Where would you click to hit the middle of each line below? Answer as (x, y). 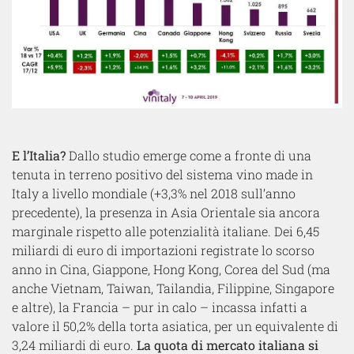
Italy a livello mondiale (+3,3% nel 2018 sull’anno (154, 193)
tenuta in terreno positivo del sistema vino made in (162, 174)
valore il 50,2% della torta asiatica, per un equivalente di (175, 326)
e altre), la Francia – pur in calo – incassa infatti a (160, 307)
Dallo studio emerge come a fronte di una (188, 155)
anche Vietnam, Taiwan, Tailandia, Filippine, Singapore (173, 288)
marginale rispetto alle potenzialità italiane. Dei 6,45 (166, 231)
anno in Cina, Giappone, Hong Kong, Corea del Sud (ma (171, 269)
